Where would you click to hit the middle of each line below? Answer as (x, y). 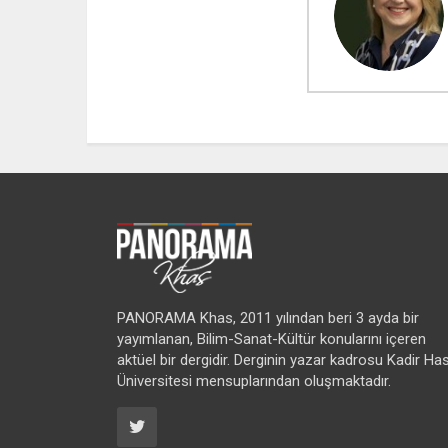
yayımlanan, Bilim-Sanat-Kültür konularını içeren (271, 339)
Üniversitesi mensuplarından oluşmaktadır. (254, 381)
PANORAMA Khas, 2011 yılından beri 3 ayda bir (268, 318)
